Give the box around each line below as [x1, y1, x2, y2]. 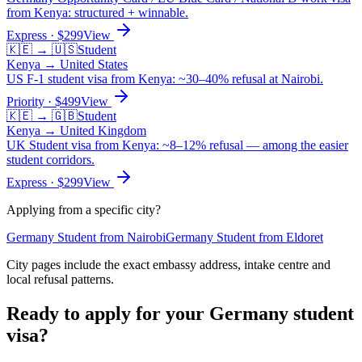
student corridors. [6, 153, 95, 167]
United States [60, 57, 128, 72]
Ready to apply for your [6, 303, 209, 325]
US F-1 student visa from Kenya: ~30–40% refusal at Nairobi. [6, 72, 323, 86]
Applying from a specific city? [6, 203, 161, 217]
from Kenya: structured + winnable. [6, 6, 188, 20]
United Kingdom [60, 124, 146, 138]
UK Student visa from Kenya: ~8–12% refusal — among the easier [6, 138, 348, 153]
